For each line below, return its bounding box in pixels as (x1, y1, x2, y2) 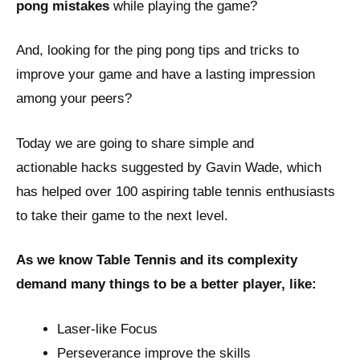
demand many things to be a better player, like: (16, 276, 317, 292)
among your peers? (16, 91, 132, 107)
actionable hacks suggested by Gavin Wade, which (16, 159, 321, 175)
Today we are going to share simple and (16, 135, 254, 151)
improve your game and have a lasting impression (16, 67, 315, 83)
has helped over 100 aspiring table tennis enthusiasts (16, 183, 335, 199)
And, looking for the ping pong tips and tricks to (16, 43, 299, 59)
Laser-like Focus (57, 321, 157, 337)
